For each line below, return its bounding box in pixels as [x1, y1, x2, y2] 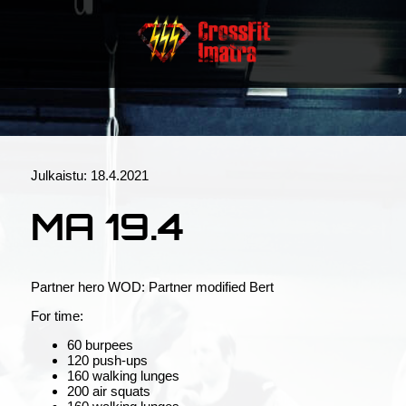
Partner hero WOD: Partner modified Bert [31, 279, 274, 295]
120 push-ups [67, 353, 148, 369]
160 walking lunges [67, 368, 179, 384]
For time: [31, 308, 83, 324]
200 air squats [67, 383, 150, 400]
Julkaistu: [31, 168, 91, 183]
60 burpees [67, 337, 133, 353]
